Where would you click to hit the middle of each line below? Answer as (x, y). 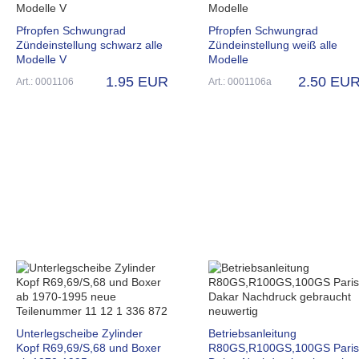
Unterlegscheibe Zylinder (79, 333)
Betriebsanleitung (252, 333)
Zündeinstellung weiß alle (273, 44)
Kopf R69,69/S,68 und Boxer (89, 347)
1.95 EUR (137, 81)
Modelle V (41, 59)
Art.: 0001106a (240, 81)
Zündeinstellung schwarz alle (89, 44)
